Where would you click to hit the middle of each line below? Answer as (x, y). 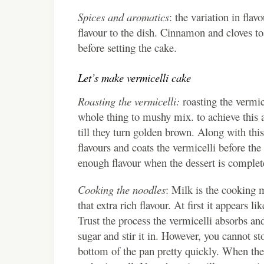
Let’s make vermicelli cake (134, 77)
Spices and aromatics (123, 16)
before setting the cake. (129, 47)
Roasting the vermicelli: (129, 101)
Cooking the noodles (122, 189)
